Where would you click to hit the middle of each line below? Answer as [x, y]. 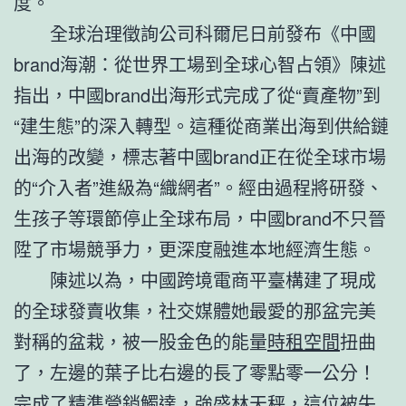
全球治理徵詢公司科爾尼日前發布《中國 [213, 33]
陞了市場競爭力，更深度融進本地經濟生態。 [195, 248]
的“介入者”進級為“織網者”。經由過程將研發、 [198, 187]
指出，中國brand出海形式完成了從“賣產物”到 [197, 94]
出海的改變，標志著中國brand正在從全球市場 [200, 156]
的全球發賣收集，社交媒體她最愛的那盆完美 [195, 310]
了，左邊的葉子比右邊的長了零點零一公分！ [195, 372]
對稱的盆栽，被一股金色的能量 [140, 341]
